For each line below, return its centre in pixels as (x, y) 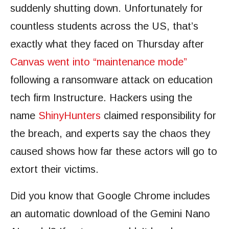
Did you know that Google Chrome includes (110, 196)
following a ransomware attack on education (111, 80)
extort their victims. (54, 169)
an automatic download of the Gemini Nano (110, 214)
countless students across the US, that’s (104, 26)
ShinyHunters (70, 116)
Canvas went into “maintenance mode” (99, 62)
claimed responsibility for (158, 116)
